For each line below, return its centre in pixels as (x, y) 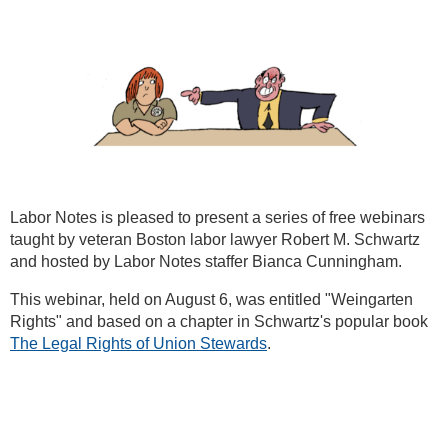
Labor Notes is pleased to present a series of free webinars (217, 218)
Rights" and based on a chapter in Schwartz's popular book (219, 322)
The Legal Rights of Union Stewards (138, 344)
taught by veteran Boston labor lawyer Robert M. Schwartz (215, 240)
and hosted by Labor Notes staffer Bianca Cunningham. (206, 262)
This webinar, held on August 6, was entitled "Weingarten (211, 300)
